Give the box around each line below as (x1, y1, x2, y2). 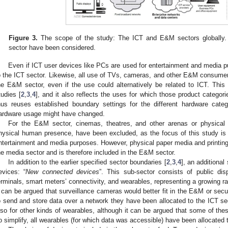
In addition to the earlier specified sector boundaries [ (8, 158, 166, 166)
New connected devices (25, 167, 100, 176)
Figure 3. (9, 34, 38, 42)
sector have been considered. (9, 44, 96, 52)
